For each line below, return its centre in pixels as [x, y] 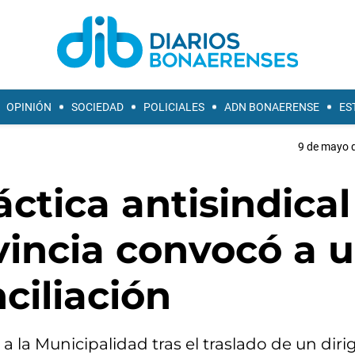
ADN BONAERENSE [272, 107]
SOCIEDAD [97, 107]
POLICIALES [174, 107]
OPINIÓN [29, 107]
